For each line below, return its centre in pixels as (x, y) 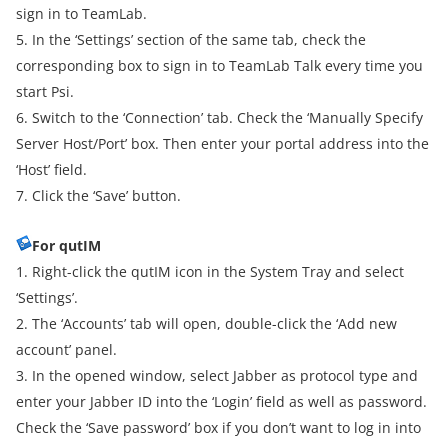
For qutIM (66, 245)
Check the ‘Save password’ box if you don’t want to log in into (218, 427)
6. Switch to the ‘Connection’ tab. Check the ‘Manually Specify (219, 117)
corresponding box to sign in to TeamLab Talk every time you (219, 65)
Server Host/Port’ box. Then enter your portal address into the (222, 143)
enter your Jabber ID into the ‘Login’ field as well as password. (221, 401)
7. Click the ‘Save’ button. (98, 195)
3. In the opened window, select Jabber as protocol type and (217, 375)
